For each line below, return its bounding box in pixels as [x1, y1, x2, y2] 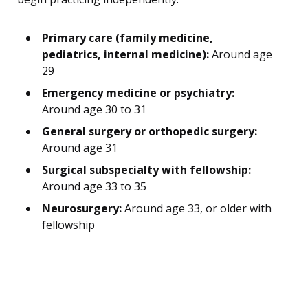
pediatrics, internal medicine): [42, 47, 209, 63]
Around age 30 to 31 [42, 102, 146, 118]
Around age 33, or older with [122, 201, 272, 217]
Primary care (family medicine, [42, 30, 213, 46]
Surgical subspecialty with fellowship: [42, 162, 251, 178]
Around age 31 [42, 140, 118, 156]
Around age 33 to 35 [42, 179, 146, 195]
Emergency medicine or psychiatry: [42, 85, 234, 101]
